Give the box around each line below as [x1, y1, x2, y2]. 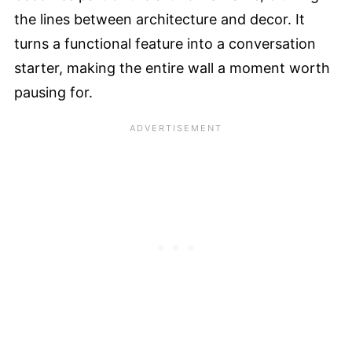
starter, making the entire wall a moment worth [14, 59, 330, 76]
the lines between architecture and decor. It [14, 10, 305, 27]
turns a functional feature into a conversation [14, 35, 316, 52]
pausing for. [14, 83, 93, 101]
